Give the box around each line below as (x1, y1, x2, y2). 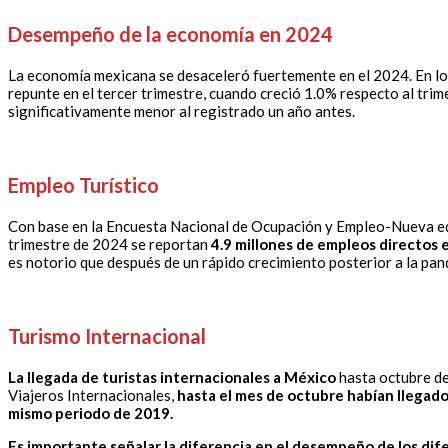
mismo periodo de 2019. (8, 404, 173, 423)
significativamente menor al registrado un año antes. (8, 102, 355, 121)
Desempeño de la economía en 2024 (8, 22, 333, 47)
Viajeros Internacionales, (8, 386, 177, 405)
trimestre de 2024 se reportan (8, 235, 211, 254)
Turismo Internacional (8, 324, 206, 349)
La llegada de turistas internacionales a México (8, 368, 336, 387)
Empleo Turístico (8, 173, 159, 198)
